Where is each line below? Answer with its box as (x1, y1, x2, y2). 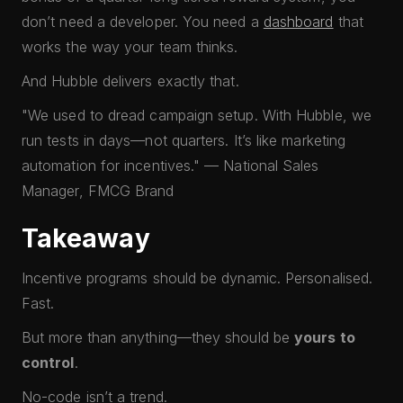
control (22, 354, 75, 372)
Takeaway (22, 223, 150, 254)
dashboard (263, 13, 334, 31)
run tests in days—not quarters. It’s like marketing (22, 131, 346, 149)
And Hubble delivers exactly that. (22, 72, 239, 90)
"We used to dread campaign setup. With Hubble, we (22, 106, 372, 124)
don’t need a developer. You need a (22, 13, 264, 31)
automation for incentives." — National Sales (22, 157, 319, 175)
